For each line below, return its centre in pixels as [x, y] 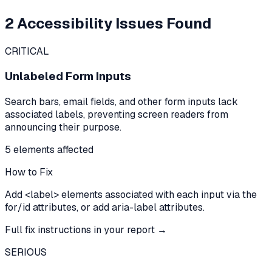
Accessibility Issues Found [113, 23]
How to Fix [29, 172]
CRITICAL [27, 51]
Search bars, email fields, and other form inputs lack [121, 102]
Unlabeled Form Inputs [68, 76]
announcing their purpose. [63, 127]
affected [74, 150]
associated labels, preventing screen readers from [117, 115]
